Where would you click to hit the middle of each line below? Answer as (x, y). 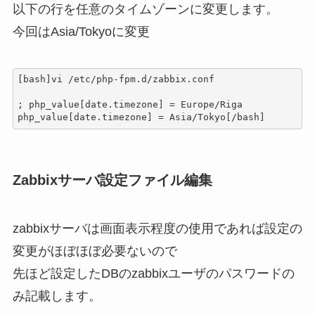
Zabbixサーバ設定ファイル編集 (112, 180)
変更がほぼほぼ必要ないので (95, 251)
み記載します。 (57, 296)
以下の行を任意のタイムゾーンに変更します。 (145, 9)
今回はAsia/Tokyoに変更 (81, 31)
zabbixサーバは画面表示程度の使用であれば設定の (157, 229)
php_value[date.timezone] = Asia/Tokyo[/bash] (142, 117)
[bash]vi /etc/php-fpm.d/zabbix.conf (116, 79)
